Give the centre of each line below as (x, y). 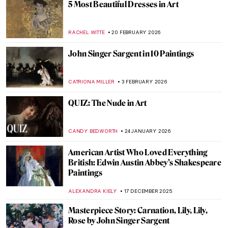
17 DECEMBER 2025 (148, 191)
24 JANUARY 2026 (148, 131)
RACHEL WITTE (87, 32)
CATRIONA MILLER (91, 82)
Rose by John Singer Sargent (119, 221)
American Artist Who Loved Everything (138, 152)
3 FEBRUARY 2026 (144, 82)
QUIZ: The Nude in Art (108, 103)
